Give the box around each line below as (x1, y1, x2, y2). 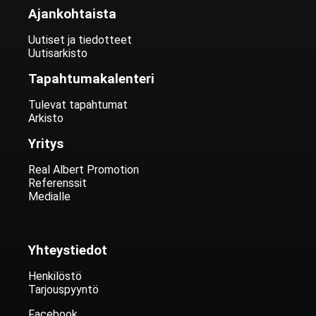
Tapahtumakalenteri (28, 71, 154, 87)
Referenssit (28, 176, 87, 190)
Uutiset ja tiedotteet (28, 33, 132, 47)
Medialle (28, 190, 71, 203)
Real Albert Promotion (28, 163, 142, 176)
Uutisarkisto (28, 47, 87, 60)
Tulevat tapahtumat (28, 98, 128, 111)
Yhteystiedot (28, 243, 107, 258)
